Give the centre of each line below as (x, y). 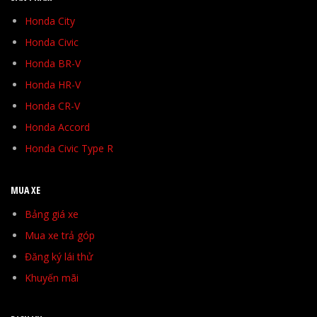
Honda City (50, 21)
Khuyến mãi (52, 278)
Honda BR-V (53, 64)
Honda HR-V (53, 85)
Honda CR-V (52, 106)
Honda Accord (57, 127)
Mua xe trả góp (60, 236)
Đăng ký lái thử (59, 257)
